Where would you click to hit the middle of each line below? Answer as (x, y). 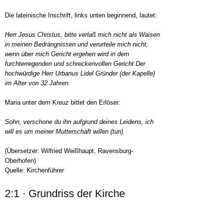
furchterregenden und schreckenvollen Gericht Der (75, 64)
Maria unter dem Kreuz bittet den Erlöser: (63, 102)
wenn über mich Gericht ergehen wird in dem (67, 54)
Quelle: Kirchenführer (34, 170)
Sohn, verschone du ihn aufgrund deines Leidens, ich (79, 122)
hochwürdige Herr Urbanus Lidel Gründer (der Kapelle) (80, 73)
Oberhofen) (20, 161)
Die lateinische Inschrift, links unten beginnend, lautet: (81, 15)
